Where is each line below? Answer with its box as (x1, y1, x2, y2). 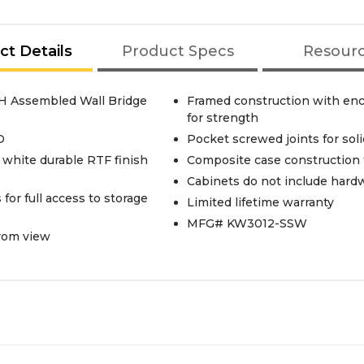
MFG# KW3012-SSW (186, 216, 307, 231)
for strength (186, 110, 258, 125)
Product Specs (121, 42, 234, 60)
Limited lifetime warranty (186, 195, 334, 210)
